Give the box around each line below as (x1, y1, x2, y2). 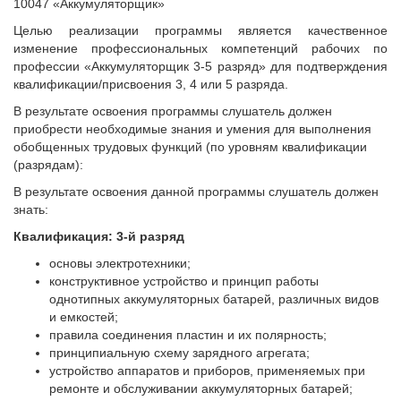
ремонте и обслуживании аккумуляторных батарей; (49, 380, 353, 396)
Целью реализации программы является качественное (13, 22, 388, 38)
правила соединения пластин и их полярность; (49, 327, 327, 342)
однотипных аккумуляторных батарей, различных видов (49, 291, 379, 306)
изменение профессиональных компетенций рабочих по (13, 40, 388, 55)
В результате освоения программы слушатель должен (13, 103, 332, 118)
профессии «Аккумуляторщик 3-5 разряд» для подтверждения (13, 58, 388, 73)
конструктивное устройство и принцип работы (49, 273, 319, 288)
